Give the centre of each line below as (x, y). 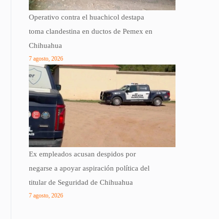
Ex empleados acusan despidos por (82, 154)
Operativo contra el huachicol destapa (87, 17)
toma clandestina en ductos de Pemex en (91, 32)
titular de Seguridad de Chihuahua (81, 183)
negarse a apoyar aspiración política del (89, 168)
